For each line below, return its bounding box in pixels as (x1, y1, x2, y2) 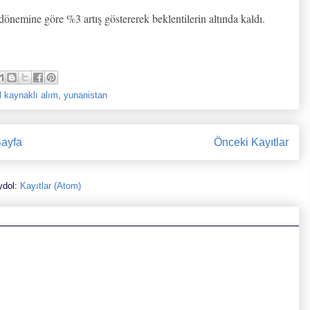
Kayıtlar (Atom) (20, 181, 81, 192)
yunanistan (64, 89, 107, 100)
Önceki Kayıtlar (214, 136, 289, 148)
